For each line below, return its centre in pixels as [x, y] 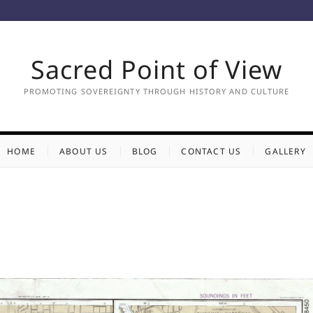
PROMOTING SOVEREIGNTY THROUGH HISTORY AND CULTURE [156, 91]
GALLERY [285, 151]
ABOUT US [83, 151]
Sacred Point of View [156, 70]
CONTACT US [211, 151]
